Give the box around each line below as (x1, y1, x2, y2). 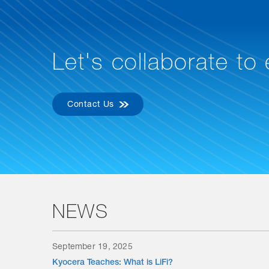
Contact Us (67, 101, 114, 109)
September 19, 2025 (52, 243, 133, 252)
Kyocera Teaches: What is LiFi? (52, 259, 174, 267)
